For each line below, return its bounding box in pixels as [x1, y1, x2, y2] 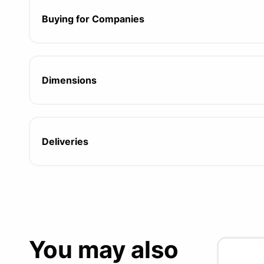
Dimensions [41, 74, 97, 86]
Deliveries [41, 136, 88, 147]
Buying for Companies [41, 13, 144, 25]
